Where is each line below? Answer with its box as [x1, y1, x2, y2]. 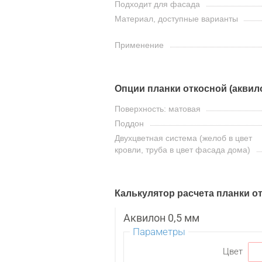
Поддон [115, 118, 144, 128]
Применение [115, 40, 164, 50]
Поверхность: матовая [115, 104, 201, 113]
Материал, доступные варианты [115, 13, 238, 23]
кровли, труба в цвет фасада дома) [115, 144, 250, 154]
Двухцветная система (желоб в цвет [115, 133, 252, 143]
